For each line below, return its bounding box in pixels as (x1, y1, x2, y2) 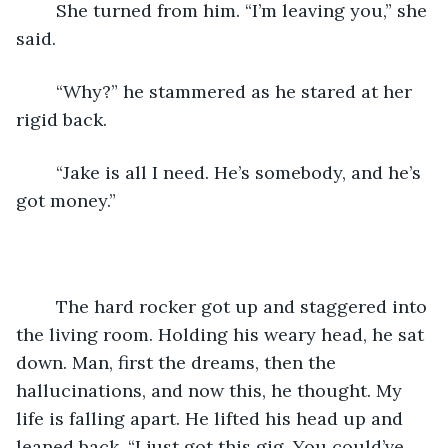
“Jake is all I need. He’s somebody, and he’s (36, 160, 56, 184)
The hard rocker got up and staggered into (36, 294, 56, 318)
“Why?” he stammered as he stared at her (36, 79, 56, 103)
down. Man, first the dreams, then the (16, 350, 341, 374)
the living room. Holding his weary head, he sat (16, 322, 429, 346)
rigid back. (16, 107, 107, 131)
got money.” (16, 188, 116, 212)
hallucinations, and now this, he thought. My (16, 378, 407, 402)
